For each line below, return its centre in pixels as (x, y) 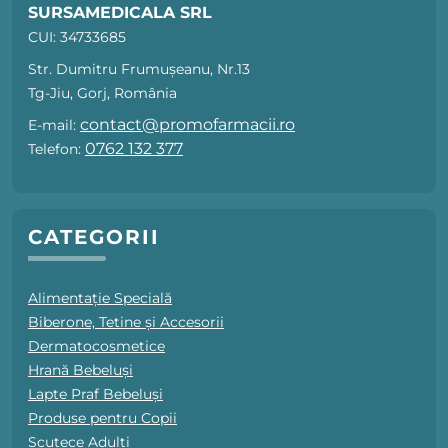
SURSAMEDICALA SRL (120, 13)
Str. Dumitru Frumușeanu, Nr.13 (139, 69)
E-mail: (54, 125)
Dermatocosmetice (96, 346)
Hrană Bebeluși (80, 370)
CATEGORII (94, 237)
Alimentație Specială (100, 298)
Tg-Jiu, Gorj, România (102, 93)
